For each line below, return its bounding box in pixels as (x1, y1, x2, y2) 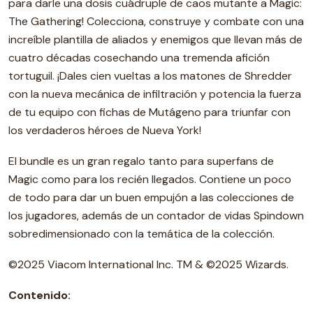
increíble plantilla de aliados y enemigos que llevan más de (8, 32, 303, 47)
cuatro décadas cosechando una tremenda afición (8, 50, 270, 65)
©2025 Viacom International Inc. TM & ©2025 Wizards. (8, 257, 289, 272)
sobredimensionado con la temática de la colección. (8, 226, 275, 241)
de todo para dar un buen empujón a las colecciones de (8, 190, 294, 205)
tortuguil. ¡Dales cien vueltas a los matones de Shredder (8, 68, 292, 83)
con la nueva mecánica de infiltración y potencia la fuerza (8, 87, 301, 101)
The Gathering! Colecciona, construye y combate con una (8, 14, 304, 29)
